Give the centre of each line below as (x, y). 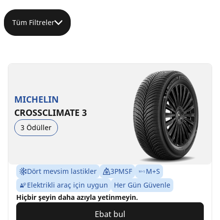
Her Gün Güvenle (142, 185)
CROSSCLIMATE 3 (51, 112)
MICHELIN (37, 99)
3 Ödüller (36, 127)
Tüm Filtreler (33, 23)
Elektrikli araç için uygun (68, 185)
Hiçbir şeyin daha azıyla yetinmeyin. (77, 197)
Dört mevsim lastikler (62, 171)
